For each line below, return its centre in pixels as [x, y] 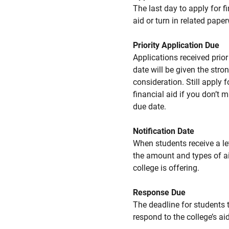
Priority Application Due [176, 45]
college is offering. [166, 168]
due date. [150, 107]
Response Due [159, 192]
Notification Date [164, 131]
